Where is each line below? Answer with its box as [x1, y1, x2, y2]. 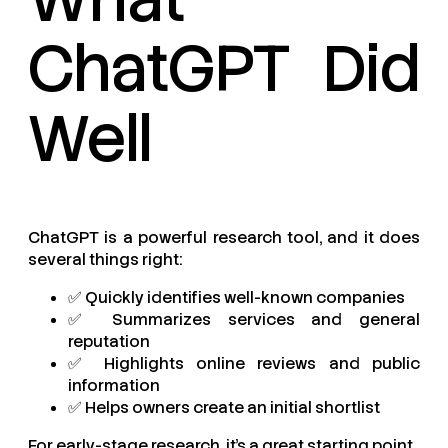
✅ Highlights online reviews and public [68, 352, 420, 374]
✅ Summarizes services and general [68, 308, 420, 330]
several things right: [28, 248, 182, 270]
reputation [68, 330, 150, 352]
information [68, 374, 160, 396]
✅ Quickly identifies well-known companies [68, 286, 405, 308]
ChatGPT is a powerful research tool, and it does [28, 226, 420, 248]
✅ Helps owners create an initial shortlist [68, 396, 380, 418]
